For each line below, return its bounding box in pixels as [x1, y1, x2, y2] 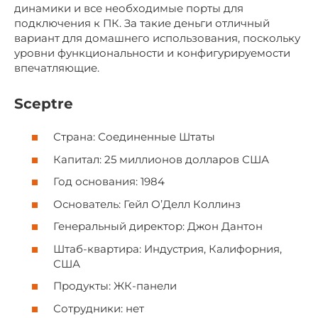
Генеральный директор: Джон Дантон [53, 219, 263, 233]
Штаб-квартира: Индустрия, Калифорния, [53, 241, 282, 256]
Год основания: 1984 [53, 175, 165, 188]
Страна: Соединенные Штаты [53, 130, 215, 143]
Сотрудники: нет [53, 301, 144, 315]
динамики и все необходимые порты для [14, 1, 243, 16]
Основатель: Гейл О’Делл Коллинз [53, 197, 241, 211]
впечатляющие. [14, 61, 99, 75]
